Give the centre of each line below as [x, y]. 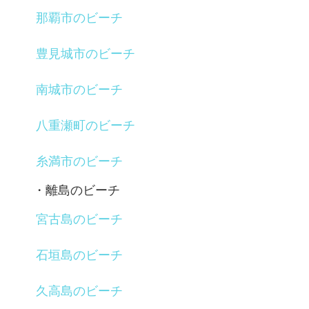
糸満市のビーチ [79, 161]
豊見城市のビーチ [86, 53]
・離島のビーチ [77, 190]
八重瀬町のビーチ [86, 125]
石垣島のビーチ [79, 255]
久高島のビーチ [79, 291]
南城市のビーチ [79, 89]
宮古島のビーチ [79, 219]
